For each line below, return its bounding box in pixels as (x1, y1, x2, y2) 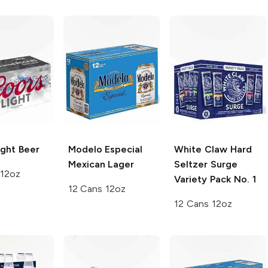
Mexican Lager (68, 158, 135, 170)
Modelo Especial (68, 143, 143, 155)
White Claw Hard (174, 143, 252, 155)
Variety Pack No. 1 (174, 173, 256, 185)
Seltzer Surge (174, 158, 237, 170)
